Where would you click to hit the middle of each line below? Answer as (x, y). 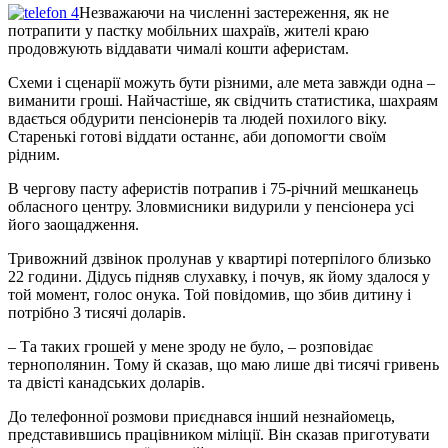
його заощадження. (73, 224)
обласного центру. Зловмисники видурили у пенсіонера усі (211, 206)
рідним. (34, 154)
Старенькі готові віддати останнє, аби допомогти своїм (197, 136)
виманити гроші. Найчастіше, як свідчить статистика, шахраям (223, 100)
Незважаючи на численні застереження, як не (234, 12)
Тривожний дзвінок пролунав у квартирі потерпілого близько (219, 258)
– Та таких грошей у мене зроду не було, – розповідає (190, 346)
